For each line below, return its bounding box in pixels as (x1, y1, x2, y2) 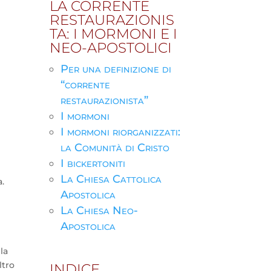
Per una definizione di (60, 62, 171, 76)
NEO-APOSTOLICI (49, 39, 172, 56)
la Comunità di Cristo (60, 140, 169, 154)
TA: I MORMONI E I (49, 25, 177, 42)
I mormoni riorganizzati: (60, 125, 180, 139)
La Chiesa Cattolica (60, 172, 162, 186)
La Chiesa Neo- (60, 203, 138, 217)
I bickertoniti (60, 156, 125, 170)
